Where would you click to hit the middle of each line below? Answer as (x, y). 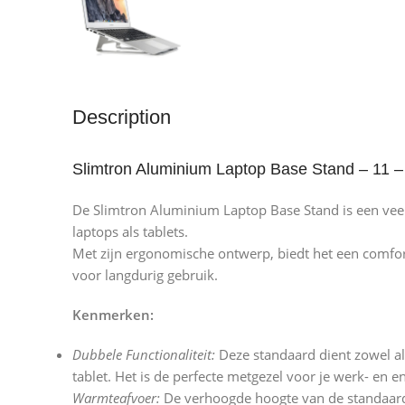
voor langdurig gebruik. (145, 275)
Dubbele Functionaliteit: (144, 355)
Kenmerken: (113, 315)
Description (122, 118)
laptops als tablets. (130, 232)
